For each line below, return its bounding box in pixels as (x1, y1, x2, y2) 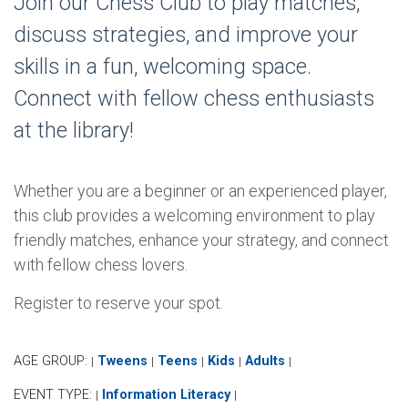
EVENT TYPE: (14, 386, 96, 403)
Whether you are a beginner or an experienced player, (14, 180, 387, 200)
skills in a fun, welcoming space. (14, 54, 311, 80)
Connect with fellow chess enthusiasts (14, 86, 374, 112)
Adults (245, 352, 285, 369)
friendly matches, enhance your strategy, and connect (14, 229, 389, 250)
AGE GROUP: (14, 352, 91, 369)
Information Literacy (102, 386, 230, 403)
